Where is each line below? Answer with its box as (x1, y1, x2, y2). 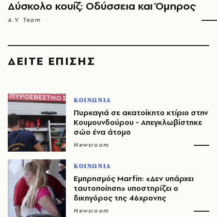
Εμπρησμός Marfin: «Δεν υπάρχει (74, 173, 194, 184)
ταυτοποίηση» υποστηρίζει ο (74, 183, 178, 194)
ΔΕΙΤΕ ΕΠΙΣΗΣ (8, 53, 95, 69)
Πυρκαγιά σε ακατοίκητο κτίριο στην (74, 108, 208, 118)
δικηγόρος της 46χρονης (74, 193, 166, 203)
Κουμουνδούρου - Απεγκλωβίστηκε (74, 117, 202, 128)
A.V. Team (8, 16, 41, 24)
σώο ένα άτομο (74, 127, 131, 138)
